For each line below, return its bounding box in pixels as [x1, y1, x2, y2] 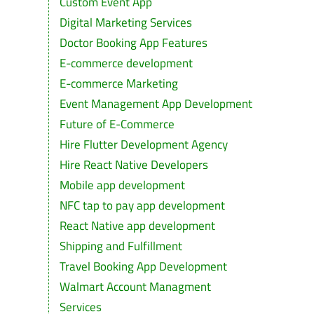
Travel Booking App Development [59, 257, 227, 275]
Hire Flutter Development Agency [59, 135, 228, 153]
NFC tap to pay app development [59, 196, 225, 214]
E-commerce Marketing [59, 74, 178, 93]
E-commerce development [59, 54, 193, 72]
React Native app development [59, 217, 215, 235]
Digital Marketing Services [59, 13, 192, 32]
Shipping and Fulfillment [59, 237, 182, 255]
